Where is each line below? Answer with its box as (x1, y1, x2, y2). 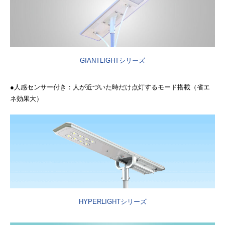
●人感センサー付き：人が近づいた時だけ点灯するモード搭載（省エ (10, 83, 210, 91)
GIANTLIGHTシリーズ (80, 57, 145, 65)
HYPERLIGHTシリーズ (78, 198, 147, 206)
